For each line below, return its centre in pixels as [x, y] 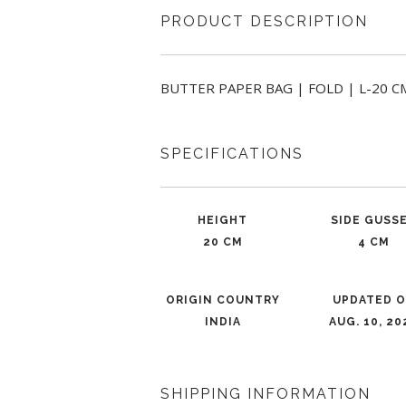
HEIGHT [223, 220]
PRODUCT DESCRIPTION [264, 21]
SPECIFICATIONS [232, 154]
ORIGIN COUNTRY [222, 300]
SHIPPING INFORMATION [266, 394]
